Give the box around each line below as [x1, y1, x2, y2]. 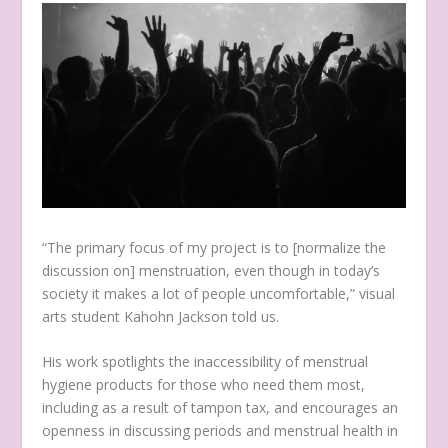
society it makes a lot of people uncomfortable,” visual [42, 284, 396, 304]
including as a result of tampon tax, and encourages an [42, 398, 399, 418]
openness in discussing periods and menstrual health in [42, 421, 399, 441]
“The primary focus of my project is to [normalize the [42, 238, 387, 258]
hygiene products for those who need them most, [42, 375, 366, 395]
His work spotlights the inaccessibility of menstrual [42, 352, 369, 372]
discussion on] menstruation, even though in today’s [42, 261, 381, 281]
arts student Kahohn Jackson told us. [42, 307, 284, 327]
